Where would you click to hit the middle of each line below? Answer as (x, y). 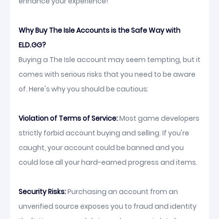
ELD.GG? (32, 45)
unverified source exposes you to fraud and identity (108, 206)
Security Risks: (42, 192)
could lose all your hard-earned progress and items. (108, 162)
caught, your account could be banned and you (101, 148)
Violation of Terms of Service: (68, 118)
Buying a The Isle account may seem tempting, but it (109, 60)
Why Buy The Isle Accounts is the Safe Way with (99, 30)
